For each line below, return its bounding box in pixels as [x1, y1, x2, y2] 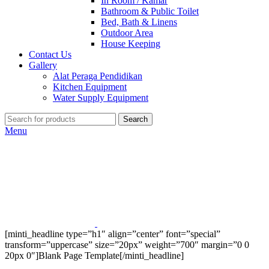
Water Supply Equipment [53, 92, 148, 103]
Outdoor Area [101, 28, 153, 38]
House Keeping [101, 38, 160, 49]
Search [123, 115, 148, 124]
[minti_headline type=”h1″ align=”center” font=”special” [5, 229, 220, 239]
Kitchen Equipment [53, 82, 127, 92]
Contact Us [29, 49, 71, 59]
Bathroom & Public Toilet [101, 6, 199, 16]
